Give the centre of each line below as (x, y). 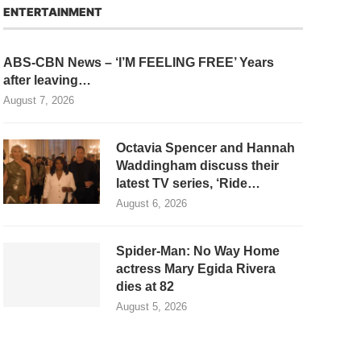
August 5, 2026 (151, 307)
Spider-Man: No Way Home (198, 251)
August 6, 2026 (151, 204)
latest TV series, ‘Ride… (188, 184)
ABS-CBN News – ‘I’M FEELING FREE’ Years (139, 63)
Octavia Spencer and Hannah (205, 148)
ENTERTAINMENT (53, 12)
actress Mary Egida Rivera (196, 269)
